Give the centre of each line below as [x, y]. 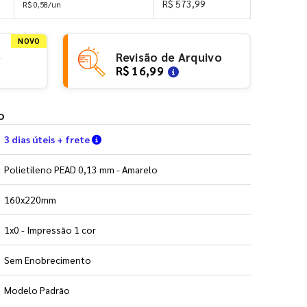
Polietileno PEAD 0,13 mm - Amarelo [81, 169]
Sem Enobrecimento [48, 259]
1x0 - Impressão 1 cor [50, 229]
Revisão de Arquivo [169, 57]
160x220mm [30, 199]
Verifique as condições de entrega [179, 138]
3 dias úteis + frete [48, 139]
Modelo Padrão [37, 290]
